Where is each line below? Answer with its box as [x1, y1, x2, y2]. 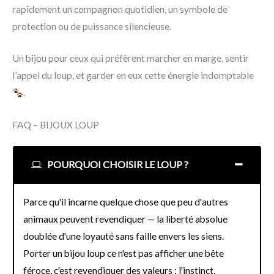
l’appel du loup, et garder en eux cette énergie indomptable [12, 70, 254, 81]
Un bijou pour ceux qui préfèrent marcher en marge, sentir [12, 53, 249, 64]
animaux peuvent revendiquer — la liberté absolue [23, 213, 228, 225]
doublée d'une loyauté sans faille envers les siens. [23, 231, 224, 242]
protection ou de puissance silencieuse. [12, 20, 171, 32]
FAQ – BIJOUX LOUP [12, 119, 99, 131]
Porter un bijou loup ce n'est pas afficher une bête [23, 248, 224, 259]
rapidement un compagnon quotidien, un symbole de [12, 3, 228, 15]
